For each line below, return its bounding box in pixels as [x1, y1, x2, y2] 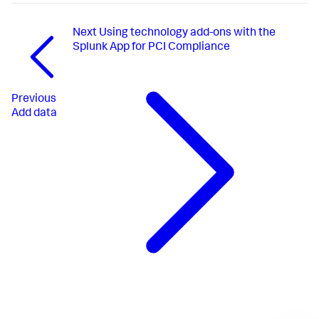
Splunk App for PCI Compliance [72, 42, 230, 54]
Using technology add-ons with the [98, 28, 276, 40]
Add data [11, 108, 57, 120]
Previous [11, 93, 56, 105]
